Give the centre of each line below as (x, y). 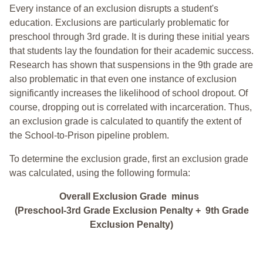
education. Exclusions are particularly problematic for (119, 22)
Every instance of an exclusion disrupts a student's (114, 8)
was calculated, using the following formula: (100, 173)
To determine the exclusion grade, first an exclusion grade (129, 159)
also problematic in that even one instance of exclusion (123, 79)
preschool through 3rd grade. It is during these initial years (129, 36)
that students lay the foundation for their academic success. (131, 50)
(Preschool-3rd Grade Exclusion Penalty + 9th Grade (131, 210)
